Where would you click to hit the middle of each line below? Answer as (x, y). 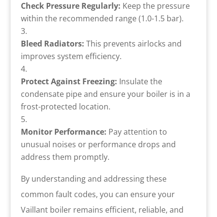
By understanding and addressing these (93, 178)
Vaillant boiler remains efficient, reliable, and (102, 209)
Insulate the (139, 81)
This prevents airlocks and (133, 43)
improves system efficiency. (71, 56)
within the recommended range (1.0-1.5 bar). (102, 18)
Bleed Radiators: (52, 43)
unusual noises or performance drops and (98, 144)
